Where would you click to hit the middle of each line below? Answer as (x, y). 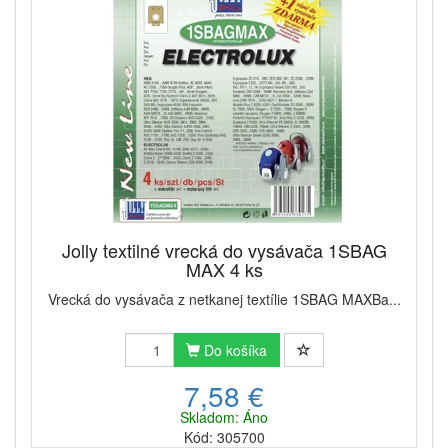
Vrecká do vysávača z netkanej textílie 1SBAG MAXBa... (224, 299)
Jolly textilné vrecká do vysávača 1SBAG (224, 250)
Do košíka (233, 350)
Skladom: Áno (224, 417)
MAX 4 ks (224, 269)
